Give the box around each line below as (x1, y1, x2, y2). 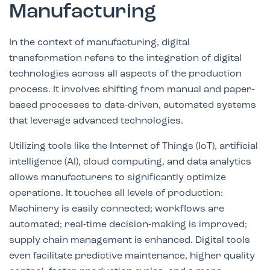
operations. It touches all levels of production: (9, 188, 223, 198)
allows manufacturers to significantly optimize (9, 172, 226, 183)
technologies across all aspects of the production (9, 69, 242, 79)
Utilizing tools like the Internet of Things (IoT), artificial (9, 141, 258, 151)
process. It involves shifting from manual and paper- (9, 84, 255, 95)
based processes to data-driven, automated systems (9, 100, 256, 110)
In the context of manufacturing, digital (9, 37, 190, 48)
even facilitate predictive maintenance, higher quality (9, 251, 255, 261)
